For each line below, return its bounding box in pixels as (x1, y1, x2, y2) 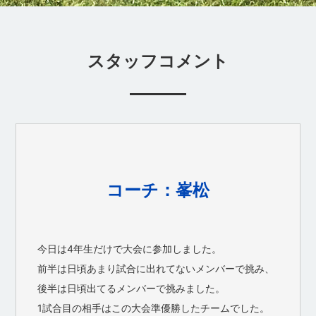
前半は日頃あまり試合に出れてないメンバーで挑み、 (37, 262, 275, 274)
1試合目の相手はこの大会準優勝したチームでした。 (37, 301, 270, 314)
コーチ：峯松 (107, 179, 209, 200)
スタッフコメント (87, 50, 229, 71)
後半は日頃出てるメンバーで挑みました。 (37, 281, 226, 294)
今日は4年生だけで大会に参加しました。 (37, 242, 222, 255)
